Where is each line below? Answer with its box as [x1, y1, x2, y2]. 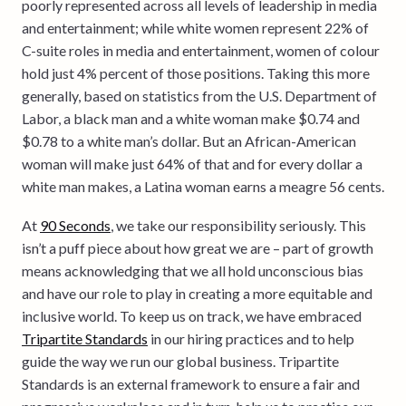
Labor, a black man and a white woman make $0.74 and [22, 109, 360, 127]
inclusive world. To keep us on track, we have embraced [22, 306, 362, 324]
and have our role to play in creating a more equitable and [22, 284, 372, 302]
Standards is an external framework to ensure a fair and [22, 374, 360, 392]
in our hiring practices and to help [148, 329, 354, 347]
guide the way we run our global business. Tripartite [22, 352, 339, 370]
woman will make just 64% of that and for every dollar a [22, 154, 362, 172]
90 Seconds [40, 216, 111, 234]
